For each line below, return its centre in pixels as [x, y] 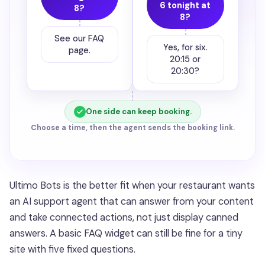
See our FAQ [80, 38]
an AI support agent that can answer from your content [132, 201]
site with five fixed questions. [72, 249]
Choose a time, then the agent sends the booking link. [132, 127]
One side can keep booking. [138, 111]
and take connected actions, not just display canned [124, 217]
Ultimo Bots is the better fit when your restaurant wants [132, 185]
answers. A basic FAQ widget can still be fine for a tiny [126, 233]
